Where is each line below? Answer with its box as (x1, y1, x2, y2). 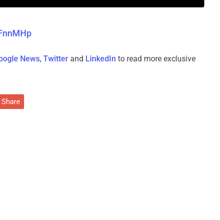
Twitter (43, 54, 68, 64)
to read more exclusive (116, 54, 195, 64)
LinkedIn (85, 54, 116, 64)
